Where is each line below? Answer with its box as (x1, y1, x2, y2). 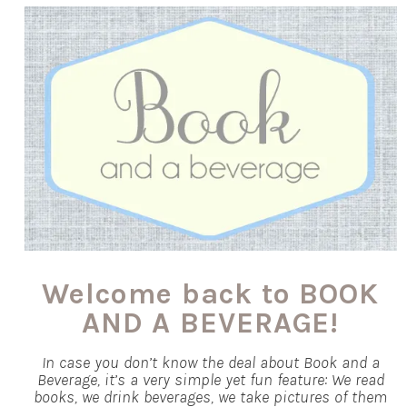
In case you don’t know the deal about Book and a (41, 352, 380, 372)
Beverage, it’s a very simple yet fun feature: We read (36, 369, 384, 390)
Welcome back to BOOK (42, 276, 379, 311)
